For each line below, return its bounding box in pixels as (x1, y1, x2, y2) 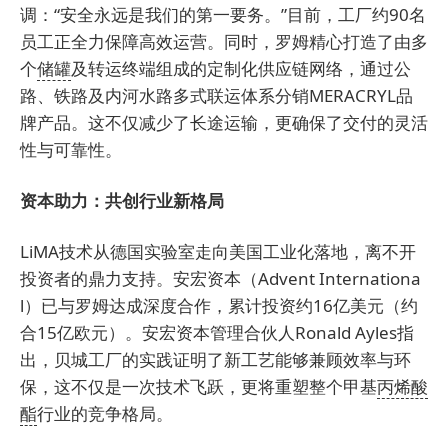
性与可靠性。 (20, 137, 122, 161)
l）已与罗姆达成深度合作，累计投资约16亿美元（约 (20, 293, 418, 317)
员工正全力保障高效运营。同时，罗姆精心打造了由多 (20, 29, 428, 53)
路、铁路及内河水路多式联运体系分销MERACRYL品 (20, 83, 413, 107)
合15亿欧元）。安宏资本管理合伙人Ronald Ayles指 (20, 320, 414, 344)
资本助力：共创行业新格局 (20, 188, 224, 212)
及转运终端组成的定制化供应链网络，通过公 (71, 56, 411, 80)
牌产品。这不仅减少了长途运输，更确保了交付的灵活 (20, 110, 428, 134)
